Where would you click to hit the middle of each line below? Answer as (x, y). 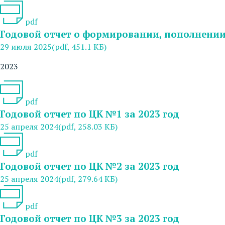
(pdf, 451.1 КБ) (79, 46)
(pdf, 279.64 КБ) (88, 179)
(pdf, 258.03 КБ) (88, 126)
